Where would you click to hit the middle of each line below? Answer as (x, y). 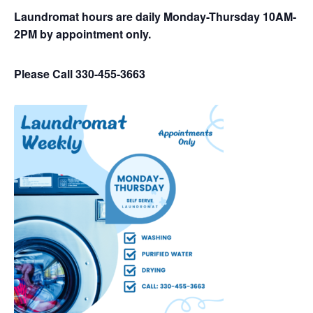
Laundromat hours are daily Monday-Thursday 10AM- (155, 16)
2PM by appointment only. (82, 34)
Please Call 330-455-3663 (80, 74)
